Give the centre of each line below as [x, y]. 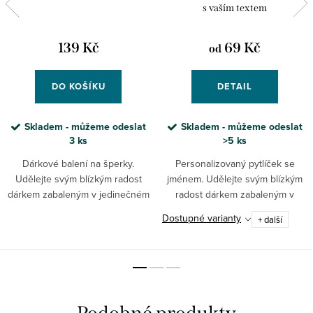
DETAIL [235, 86]
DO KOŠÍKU [78, 86]
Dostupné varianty [202, 218]
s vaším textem [235, 8]
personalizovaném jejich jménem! [235, 240]
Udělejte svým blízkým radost [78, 179]
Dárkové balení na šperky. [78, 163]
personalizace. [78, 225]
